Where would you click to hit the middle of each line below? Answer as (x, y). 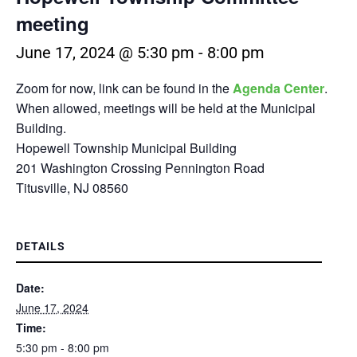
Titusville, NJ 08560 (72, 188)
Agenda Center (279, 88)
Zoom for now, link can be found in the (124, 88)
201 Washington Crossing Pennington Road (140, 168)
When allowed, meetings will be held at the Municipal (166, 108)
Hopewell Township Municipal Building (126, 148)
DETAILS (41, 247)
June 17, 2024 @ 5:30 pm (105, 53)
